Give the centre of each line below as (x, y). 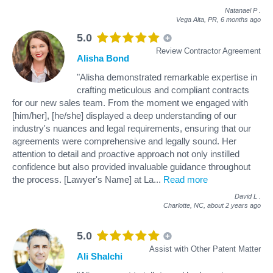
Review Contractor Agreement (208, 51)
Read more (186, 179)
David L (246, 196)
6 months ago (241, 19)
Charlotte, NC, (185, 205)
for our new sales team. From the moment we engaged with (130, 102)
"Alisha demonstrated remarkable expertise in (167, 77)
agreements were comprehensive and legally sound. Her (124, 141)
